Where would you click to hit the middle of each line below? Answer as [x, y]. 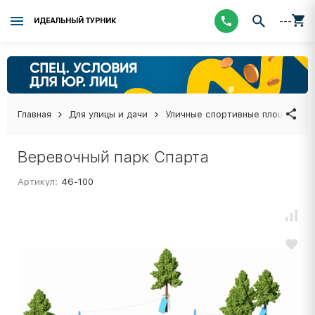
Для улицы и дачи [108, 114]
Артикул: [38, 181]
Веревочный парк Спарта [113, 156]
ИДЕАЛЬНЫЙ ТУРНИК [75, 21]
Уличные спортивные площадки [236, 114]
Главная [34, 114]
